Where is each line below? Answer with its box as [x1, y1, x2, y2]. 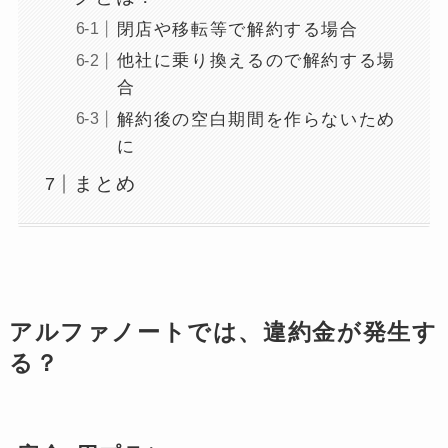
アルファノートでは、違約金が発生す [8, 319, 438, 345]
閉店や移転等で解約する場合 [116, 20, 359, 40]
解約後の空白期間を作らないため [116, 109, 396, 129]
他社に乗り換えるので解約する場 [116, 51, 396, 71]
